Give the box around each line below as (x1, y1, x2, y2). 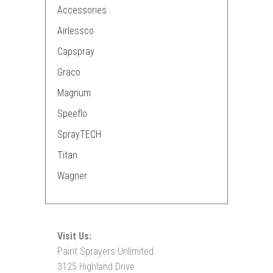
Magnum (57, 87, 91, 99)
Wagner (57, 170, 87, 182)
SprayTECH (57, 129, 101, 140)
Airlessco (57, 25, 94, 37)
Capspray (57, 46, 94, 57)
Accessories (57, 4, 107, 16)
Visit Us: (57, 230, 91, 242)
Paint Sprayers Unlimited (57, 246, 154, 257)
